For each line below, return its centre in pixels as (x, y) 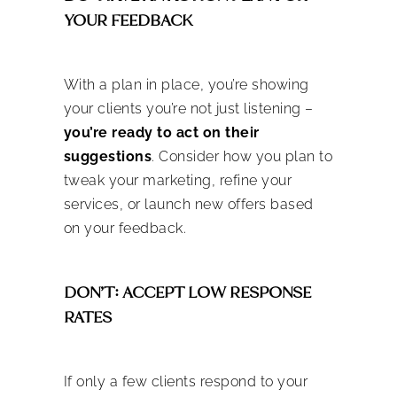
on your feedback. (127, 228)
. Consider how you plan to (242, 156)
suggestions (107, 156)
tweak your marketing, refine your (177, 180)
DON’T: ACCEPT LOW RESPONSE (187, 292)
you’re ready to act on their (161, 132)
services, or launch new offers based (188, 204)
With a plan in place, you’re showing (186, 84)
